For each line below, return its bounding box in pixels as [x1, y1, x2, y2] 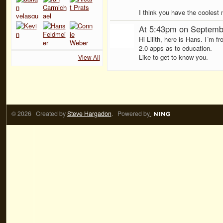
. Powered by [111, 109, 150, 118]
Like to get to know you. [138, 52, 208, 62]
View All [78, 52, 100, 61]
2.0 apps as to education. [138, 43, 212, 53]
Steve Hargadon [67, 109, 111, 118]
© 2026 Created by [11, 109, 67, 118]
